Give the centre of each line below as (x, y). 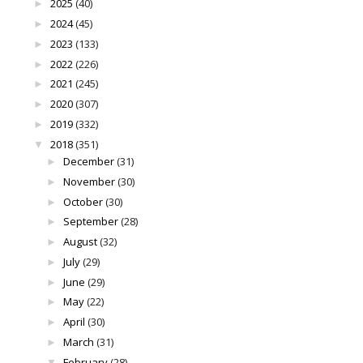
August (80, 242)
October (83, 201)
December (88, 162)
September (90, 222)
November (89, 181)
